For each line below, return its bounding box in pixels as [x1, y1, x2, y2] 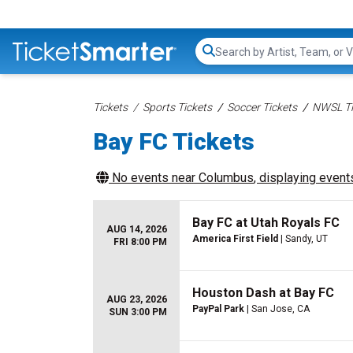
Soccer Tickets [227, 101, 297, 113]
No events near [109, 170, 199, 185]
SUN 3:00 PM [109, 307, 167, 318]
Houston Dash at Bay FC [192, 285, 334, 300]
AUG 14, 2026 [106, 224, 167, 235]
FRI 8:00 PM [113, 236, 167, 247]
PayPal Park [192, 303, 244, 314]
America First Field [192, 233, 278, 244]
